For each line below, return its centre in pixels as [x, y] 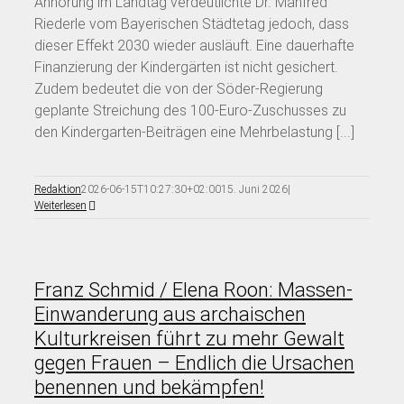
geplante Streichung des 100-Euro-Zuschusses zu [190, 110]
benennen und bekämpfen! [149, 387]
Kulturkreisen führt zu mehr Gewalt [189, 338]
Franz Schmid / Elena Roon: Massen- [193, 289]
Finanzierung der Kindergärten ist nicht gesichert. [186, 67]
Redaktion [58, 189]
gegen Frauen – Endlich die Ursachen [194, 363]
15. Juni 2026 [254, 189]
